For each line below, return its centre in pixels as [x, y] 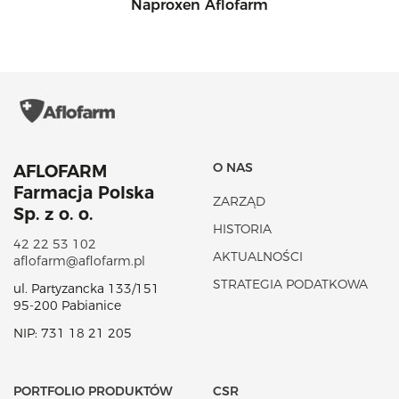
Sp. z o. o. [53, 214]
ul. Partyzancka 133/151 [86, 289]
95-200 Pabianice [67, 305]
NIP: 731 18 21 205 [73, 333]
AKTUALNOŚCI [258, 256]
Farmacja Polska [84, 193]
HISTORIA [242, 229]
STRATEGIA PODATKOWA [290, 284]
